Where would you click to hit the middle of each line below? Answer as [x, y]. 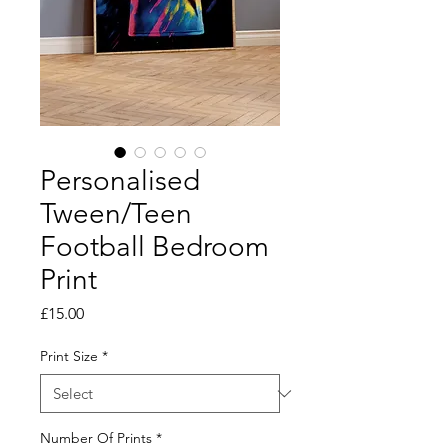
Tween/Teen [116, 214]
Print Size [69, 356]
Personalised [120, 181]
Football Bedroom [154, 247]
